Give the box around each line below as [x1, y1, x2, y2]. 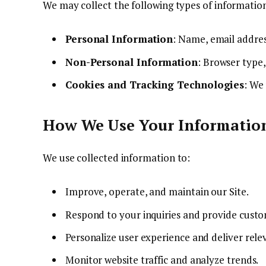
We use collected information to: [43, 150, 191, 164]
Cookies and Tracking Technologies [65, 78, 245, 91]
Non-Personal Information [65, 55, 198, 69]
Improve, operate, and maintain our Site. [65, 185, 249, 199]
